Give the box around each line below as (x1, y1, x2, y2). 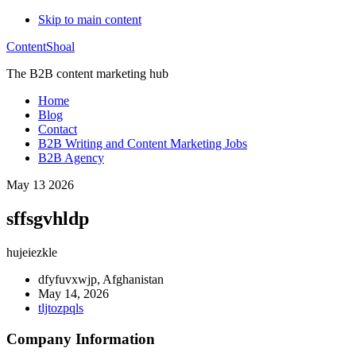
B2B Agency (38, 151, 104, 164)
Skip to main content (38, 13, 141, 26)
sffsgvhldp (6, 207, 89, 229)
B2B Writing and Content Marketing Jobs (38, 137, 247, 150)
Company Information (6, 330, 155, 347)
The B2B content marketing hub (6, 67, 168, 80)
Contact (38, 122, 77, 136)
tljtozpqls (38, 300, 83, 315)
